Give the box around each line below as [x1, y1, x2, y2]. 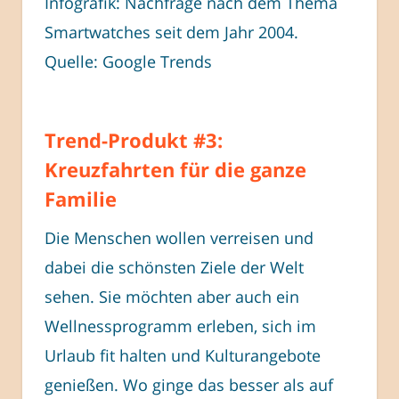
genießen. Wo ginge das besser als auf [45, 373, 333, 395]
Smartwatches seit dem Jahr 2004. [45, 20, 298, 43]
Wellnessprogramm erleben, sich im [45, 314, 316, 337]
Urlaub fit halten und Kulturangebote [45, 344, 321, 366]
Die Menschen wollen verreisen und [45, 226, 313, 248]
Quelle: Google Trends [45, 50, 212, 72]
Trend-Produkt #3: [45, 126, 223, 153]
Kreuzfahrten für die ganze [45, 155, 306, 183]
